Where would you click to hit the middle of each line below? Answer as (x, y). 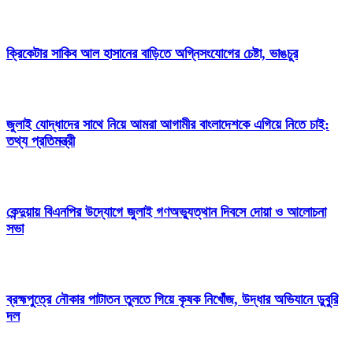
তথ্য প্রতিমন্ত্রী (41, 141)
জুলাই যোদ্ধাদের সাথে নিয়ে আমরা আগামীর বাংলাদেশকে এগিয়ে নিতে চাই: (168, 125)
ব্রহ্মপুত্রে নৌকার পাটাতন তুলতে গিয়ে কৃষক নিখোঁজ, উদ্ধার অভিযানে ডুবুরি (172, 299)
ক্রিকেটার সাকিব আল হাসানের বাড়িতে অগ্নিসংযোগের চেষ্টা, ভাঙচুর (152, 54)
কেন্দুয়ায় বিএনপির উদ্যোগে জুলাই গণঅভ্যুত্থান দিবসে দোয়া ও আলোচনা (166, 212)
